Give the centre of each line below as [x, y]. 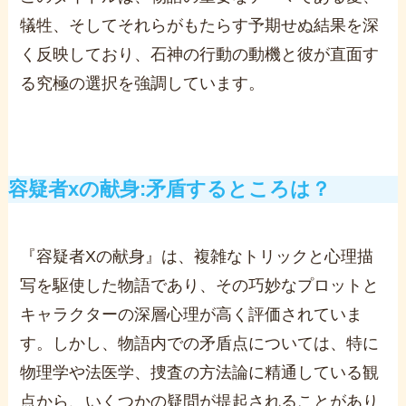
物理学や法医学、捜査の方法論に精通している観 [200, 372]
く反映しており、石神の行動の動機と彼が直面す [200, 54]
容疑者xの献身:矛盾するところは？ [169, 189]
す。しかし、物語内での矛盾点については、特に [200, 343]
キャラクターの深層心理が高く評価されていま [192, 314]
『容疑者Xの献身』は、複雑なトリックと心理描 [197, 256]
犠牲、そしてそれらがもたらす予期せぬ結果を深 [200, 25]
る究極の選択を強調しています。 [143, 83]
